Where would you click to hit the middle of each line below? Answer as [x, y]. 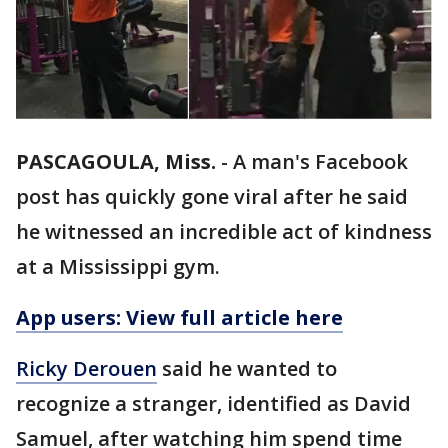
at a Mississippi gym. [120, 267]
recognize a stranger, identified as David [213, 404]
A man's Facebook [320, 162]
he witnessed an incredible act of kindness [224, 232]
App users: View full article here [179, 318]
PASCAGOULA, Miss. [116, 162]
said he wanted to [247, 369]
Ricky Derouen [86, 369]
